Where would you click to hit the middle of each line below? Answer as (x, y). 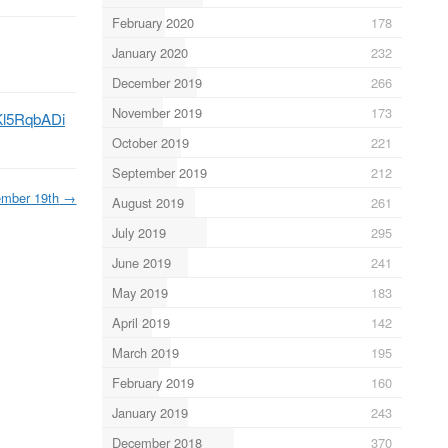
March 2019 (145, 352)
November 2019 (156, 112)
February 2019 (152, 382)
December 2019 (156, 82)
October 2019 (150, 142)
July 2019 (138, 232)
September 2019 (159, 172)
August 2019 (147, 202)
